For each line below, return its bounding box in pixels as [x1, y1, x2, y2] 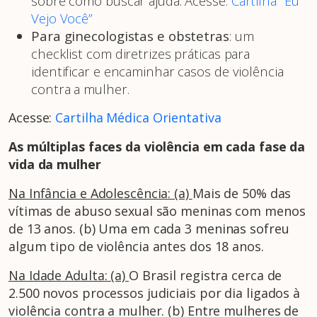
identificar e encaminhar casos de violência [31, 62, 284, 81]
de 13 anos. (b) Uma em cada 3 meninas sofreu [8, 220, 289, 238]
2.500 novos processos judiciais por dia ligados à [8, 284, 301, 302]
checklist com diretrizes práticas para [31, 45, 250, 63]
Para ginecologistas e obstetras [31, 27, 229, 45]
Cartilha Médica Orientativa [55, 109, 221, 127]
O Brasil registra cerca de [128, 267, 282, 284]
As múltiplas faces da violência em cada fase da [8, 138, 306, 156]
